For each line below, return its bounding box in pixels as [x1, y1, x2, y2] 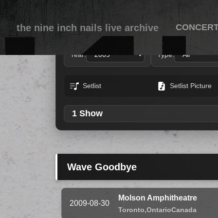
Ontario [146, 205, 171, 214]
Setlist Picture [169, 82, 212, 90]
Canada [171, 205, 197, 214]
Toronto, [118, 205, 146, 214]
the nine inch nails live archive [17, 22, 159, 33]
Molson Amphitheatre [118, 194, 197, 202]
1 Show [72, 109, 103, 118]
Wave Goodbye [67, 162, 137, 172]
